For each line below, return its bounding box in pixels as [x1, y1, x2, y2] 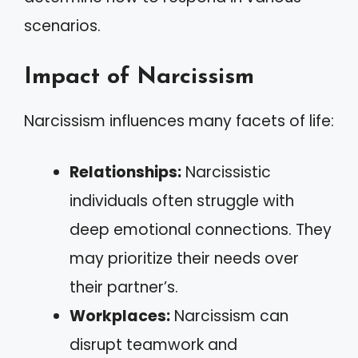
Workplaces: [70, 305, 170, 327]
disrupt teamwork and [70, 334, 237, 356]
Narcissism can [170, 305, 288, 327]
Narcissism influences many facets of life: [24, 109, 334, 132]
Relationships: [70, 161, 181, 183]
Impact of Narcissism [24, 65, 254, 89]
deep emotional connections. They [70, 219, 332, 241]
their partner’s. [70, 276, 178, 298]
